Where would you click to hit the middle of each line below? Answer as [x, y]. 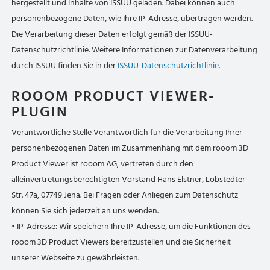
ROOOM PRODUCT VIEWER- [113, 96]
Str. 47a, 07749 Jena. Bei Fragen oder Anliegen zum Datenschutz [125, 195]
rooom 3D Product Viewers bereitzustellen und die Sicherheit [121, 242]
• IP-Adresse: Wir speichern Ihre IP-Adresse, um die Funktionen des [131, 226]
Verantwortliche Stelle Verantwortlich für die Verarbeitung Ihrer [127, 132]
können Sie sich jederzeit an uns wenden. [85, 211]
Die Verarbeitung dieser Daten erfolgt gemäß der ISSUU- [112, 34]
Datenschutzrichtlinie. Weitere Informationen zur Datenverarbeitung [135, 50]
